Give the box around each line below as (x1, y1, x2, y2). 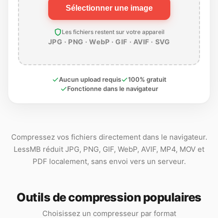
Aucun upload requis (58, 75, 121, 83)
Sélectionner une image (65, 4, 153, 12)
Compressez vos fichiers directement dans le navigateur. (11, 132, 207, 142)
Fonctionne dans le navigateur (67, 85, 158, 92)
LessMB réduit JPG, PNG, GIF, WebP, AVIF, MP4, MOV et (14, 145, 204, 154)
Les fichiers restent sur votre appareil (61, 28, 164, 36)
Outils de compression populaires (17, 190, 201, 204)
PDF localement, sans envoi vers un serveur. (32, 157, 186, 166)
